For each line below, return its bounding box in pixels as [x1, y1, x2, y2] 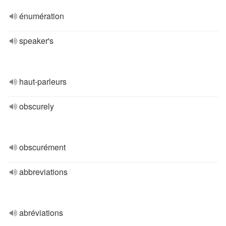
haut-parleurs [19, 76, 67, 87]
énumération [19, 10, 64, 22]
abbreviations [19, 166, 68, 178]
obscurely [19, 100, 54, 112]
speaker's [19, 35, 53, 46]
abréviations [19, 207, 63, 218]
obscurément [19, 141, 66, 153]
